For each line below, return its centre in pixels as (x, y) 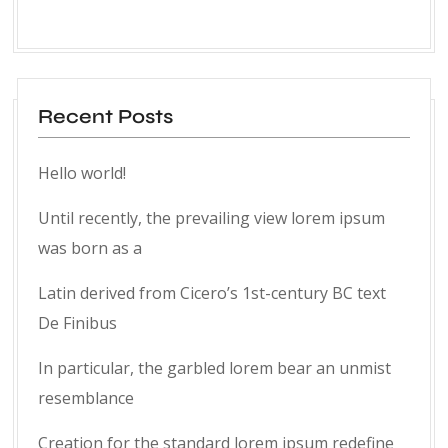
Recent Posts (105, 117)
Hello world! (82, 173)
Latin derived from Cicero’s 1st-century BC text (212, 293)
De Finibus (77, 323)
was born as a (90, 248)
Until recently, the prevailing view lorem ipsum (211, 218)
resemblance (86, 398)
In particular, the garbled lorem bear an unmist (214, 368)
